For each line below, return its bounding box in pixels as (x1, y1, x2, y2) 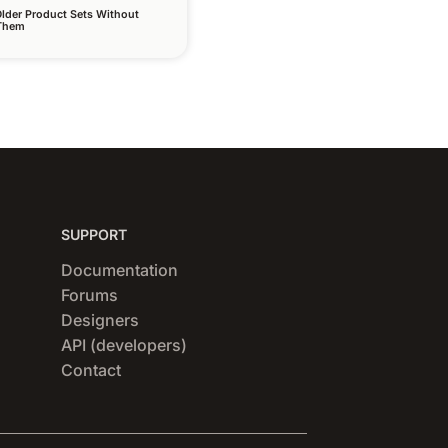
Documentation (61, 259, 179, 280)
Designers (61, 309, 140, 330)
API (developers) (61, 334, 188, 355)
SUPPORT (61, 225, 128, 243)
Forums (61, 284, 119, 305)
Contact (61, 359, 122, 380)
